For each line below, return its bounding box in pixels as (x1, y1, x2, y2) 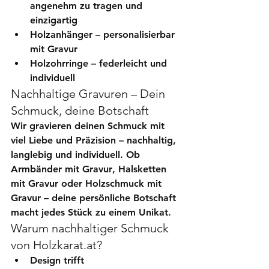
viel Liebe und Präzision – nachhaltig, (11, 134, 179, 146)
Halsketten (118, 163, 169, 175)
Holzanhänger (30, 28, 92, 40)
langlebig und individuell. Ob (11, 148, 143, 160)
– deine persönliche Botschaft (41, 192, 179, 204)
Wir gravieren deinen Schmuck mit (11, 119, 168, 131)
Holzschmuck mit (85, 177, 165, 189)
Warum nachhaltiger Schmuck (11, 220, 172, 235)
